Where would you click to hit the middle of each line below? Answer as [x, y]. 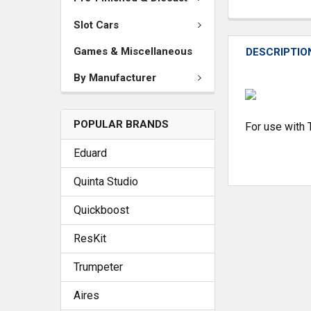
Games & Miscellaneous [133, 51]
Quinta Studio [106, 181]
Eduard [90, 153]
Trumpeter [98, 267]
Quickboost [101, 210]
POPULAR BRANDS [121, 124]
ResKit [90, 238]
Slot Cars [96, 25]
